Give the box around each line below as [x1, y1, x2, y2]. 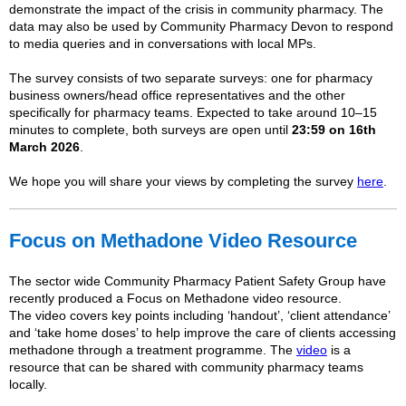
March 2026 [9, 140, 80, 154]
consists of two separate [73, 71, 219, 85]
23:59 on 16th [292, 122, 376, 137]
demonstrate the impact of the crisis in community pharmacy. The [9, 2, 383, 16]
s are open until [199, 122, 292, 137]
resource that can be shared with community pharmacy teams [9, 360, 363, 374]
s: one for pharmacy [257, 71, 372, 85]
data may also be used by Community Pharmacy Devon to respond [9, 19, 393, 34]
